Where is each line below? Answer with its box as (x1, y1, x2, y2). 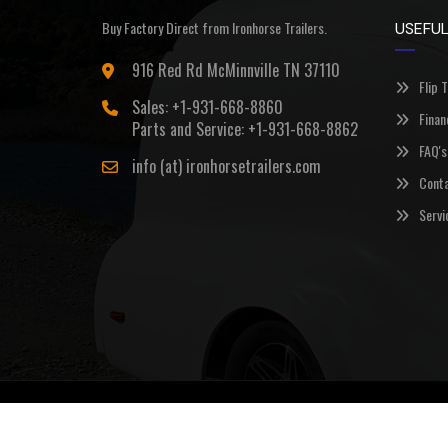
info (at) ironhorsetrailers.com (132, 153, 321, 178)
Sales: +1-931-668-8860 (132, 94, 283, 119)
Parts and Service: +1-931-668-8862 (132, 116, 358, 141)
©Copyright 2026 (102, 410, 201, 432)
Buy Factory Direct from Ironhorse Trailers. (102, 16, 327, 38)
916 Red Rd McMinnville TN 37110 (132, 57, 340, 82)
